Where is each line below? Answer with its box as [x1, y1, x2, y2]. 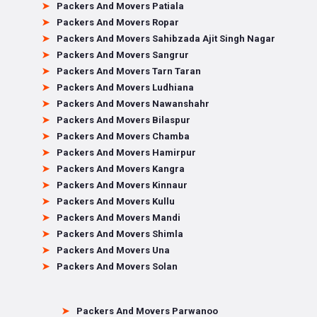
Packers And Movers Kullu [57, 196, 175, 207]
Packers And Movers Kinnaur [57, 180, 188, 190]
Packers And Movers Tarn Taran [57, 66, 201, 76]
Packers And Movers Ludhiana [57, 82, 194, 93]
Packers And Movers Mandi [57, 212, 180, 223]
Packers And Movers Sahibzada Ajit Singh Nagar [57, 33, 275, 44]
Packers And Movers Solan [57, 261, 178, 272]
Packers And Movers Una [57, 245, 170, 255]
